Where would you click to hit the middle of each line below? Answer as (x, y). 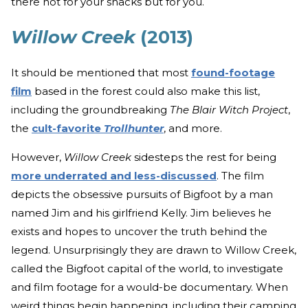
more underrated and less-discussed (114, 176)
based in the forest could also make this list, (146, 91)
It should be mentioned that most (101, 73)
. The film (240, 176)
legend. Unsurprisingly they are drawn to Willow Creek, (154, 250)
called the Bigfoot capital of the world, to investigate (147, 269)
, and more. (193, 129)
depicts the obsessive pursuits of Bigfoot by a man (142, 195)
